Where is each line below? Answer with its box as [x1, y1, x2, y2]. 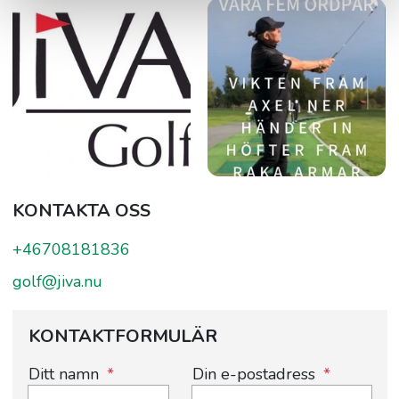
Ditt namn [28, 362, 99, 385]
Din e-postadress [192, 362, 315, 385]
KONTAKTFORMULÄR [28, 323, 217, 348]
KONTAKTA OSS [12, 198, 151, 223]
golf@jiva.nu [12, 270, 102, 292]
